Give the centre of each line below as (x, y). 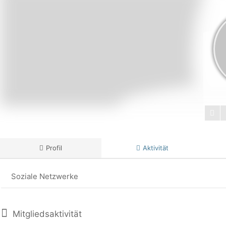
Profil (54, 148)
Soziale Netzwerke (45, 176)
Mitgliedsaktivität (46, 214)
